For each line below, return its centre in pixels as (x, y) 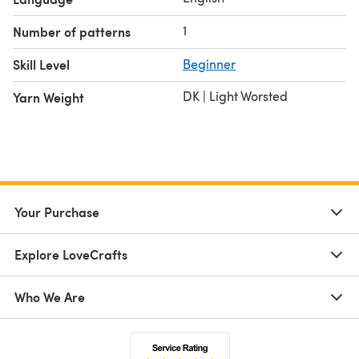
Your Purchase (57, 212)
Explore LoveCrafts (71, 254)
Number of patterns (72, 31)
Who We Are (50, 296)
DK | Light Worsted (235, 95)
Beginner (209, 63)
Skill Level (41, 64)
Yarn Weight (48, 97)
